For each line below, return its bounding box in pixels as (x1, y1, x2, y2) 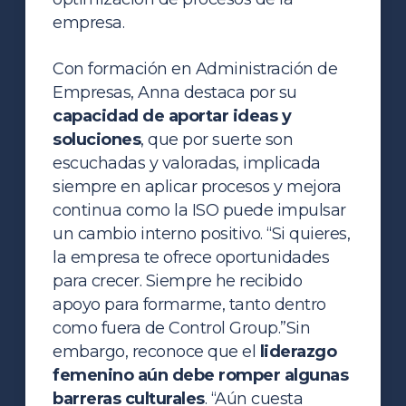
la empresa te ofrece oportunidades (53, 246, 330, 267)
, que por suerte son (140, 129, 294, 150)
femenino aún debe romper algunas (53, 364, 349, 385)
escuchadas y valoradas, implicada (53, 152, 321, 173)
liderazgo (259, 341, 337, 362)
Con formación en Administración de (53, 58, 338, 79)
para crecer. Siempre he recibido (53, 270, 303, 291)
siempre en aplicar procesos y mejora (53, 176, 342, 197)
